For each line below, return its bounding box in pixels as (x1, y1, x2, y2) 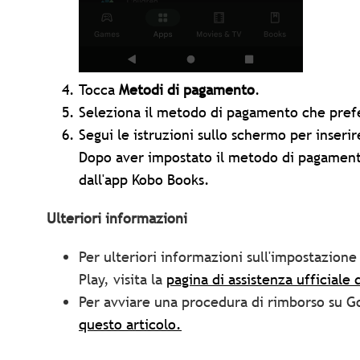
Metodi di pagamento (119, 80, 255, 100)
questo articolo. (79, 315, 182, 334)
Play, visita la (79, 270, 166, 289)
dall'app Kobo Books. (79, 170, 210, 190)
